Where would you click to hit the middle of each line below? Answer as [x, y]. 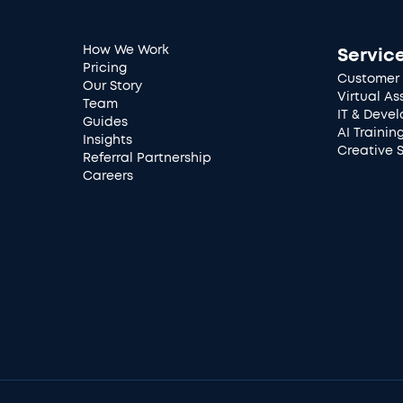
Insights [107, 141]
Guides [105, 123]
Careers [108, 177]
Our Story [112, 87]
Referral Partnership [147, 159]
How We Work [126, 51]
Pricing [105, 69]
